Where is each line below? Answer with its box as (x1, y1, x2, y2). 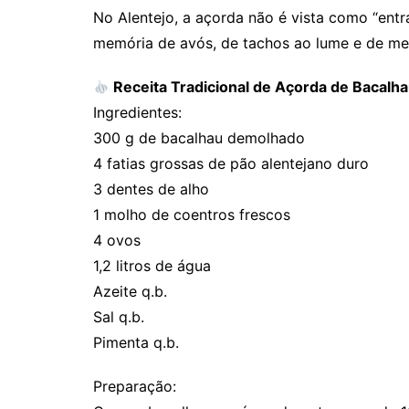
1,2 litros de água (93, 256, 211, 275)
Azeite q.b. (93, 281, 167, 300)
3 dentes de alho (93, 179, 209, 198)
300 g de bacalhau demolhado (93, 128, 305, 147)
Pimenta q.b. (93, 332, 179, 351)
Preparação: (93, 376, 176, 395)
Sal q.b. (93, 307, 144, 326)
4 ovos (93, 230, 141, 249)
